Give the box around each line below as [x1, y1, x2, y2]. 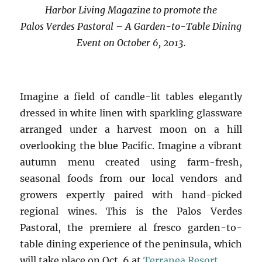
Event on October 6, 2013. [76, 36, 186, 49]
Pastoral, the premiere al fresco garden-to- [20, 221, 242, 233]
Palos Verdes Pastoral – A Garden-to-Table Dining [20, 20, 242, 32]
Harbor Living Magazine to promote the [45, 4, 217, 16]
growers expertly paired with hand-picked [20, 188, 242, 201]
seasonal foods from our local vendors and [20, 172, 242, 184]
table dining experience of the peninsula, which [20, 237, 242, 250]
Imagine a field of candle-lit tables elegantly [20, 90, 242, 102]
